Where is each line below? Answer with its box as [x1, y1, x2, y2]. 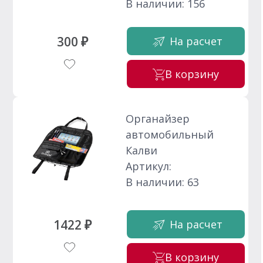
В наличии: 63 [126, 174, 200, 189]
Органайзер [126, 111, 190, 126]
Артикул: [126, 159, 172, 173]
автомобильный [126, 127, 214, 141]
